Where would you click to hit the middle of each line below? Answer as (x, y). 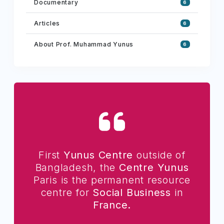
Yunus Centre (98, 155)
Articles (47, 23)
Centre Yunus (154, 167)
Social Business (132, 192)
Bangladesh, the (77, 167)
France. (112, 205)
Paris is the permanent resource (112, 180)
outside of (159, 155)
